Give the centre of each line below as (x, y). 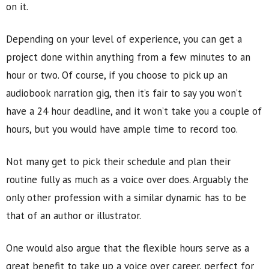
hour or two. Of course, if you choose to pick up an (117, 75)
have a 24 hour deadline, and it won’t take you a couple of (134, 111)
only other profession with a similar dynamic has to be (126, 198)
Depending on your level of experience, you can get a (124, 39)
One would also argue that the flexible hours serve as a (128, 248)
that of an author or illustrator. (74, 216)
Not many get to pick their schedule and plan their (118, 162)
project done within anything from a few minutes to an (128, 57)
